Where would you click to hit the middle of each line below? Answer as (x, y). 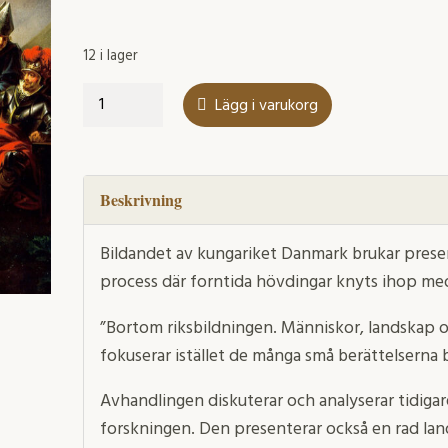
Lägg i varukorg (266, 106)
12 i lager (110, 56)
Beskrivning (140, 200)
